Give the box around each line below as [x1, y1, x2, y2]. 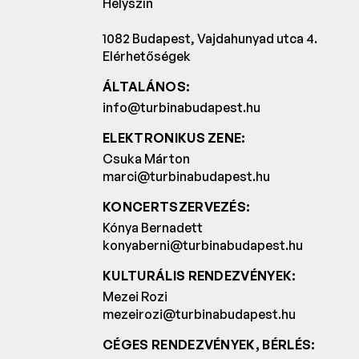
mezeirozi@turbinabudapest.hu [103, 306, 296, 323]
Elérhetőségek [103, 48, 191, 65]
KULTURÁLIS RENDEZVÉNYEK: [103, 268, 296, 284]
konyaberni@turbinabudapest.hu [103, 237, 303, 254]
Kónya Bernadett [103, 220, 203, 236]
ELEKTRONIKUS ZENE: [103, 130, 246, 147]
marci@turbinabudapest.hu [103, 168, 270, 185]
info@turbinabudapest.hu [103, 99, 260, 116]
